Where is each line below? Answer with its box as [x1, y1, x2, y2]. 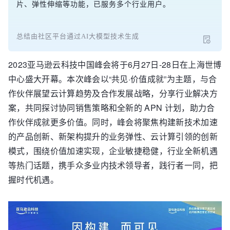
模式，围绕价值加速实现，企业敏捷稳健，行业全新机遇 [8, 145, 218, 157]
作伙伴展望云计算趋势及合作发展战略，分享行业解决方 [8, 87, 218, 99]
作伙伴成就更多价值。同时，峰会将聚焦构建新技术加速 [8, 116, 218, 128]
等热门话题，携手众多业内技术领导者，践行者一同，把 [8, 159, 218, 171]
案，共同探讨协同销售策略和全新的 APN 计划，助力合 [8, 102, 215, 113]
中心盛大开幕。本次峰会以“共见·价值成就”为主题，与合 [8, 73, 217, 85]
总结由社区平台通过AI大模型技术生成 [16, 32, 139, 40]
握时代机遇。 [8, 174, 59, 185]
